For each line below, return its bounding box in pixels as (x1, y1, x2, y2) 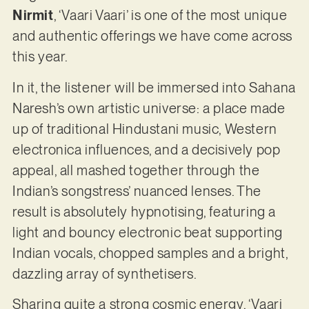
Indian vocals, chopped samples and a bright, (12, 244, 288, 261)
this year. (12, 48, 68, 66)
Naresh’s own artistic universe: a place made (12, 99, 286, 117)
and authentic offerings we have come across (12, 28, 292, 45)
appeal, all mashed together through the (12, 161, 260, 179)
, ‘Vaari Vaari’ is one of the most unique (53, 7, 288, 24)
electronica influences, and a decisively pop (12, 141, 281, 158)
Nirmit (12, 7, 54, 24)
